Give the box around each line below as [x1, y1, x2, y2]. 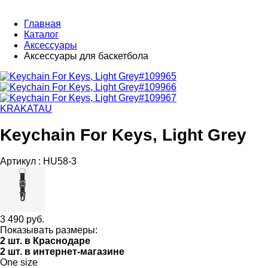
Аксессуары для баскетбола [24, 51, 148, 61]
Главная [24, 19, 61, 29]
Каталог [24, 29, 59, 39]
